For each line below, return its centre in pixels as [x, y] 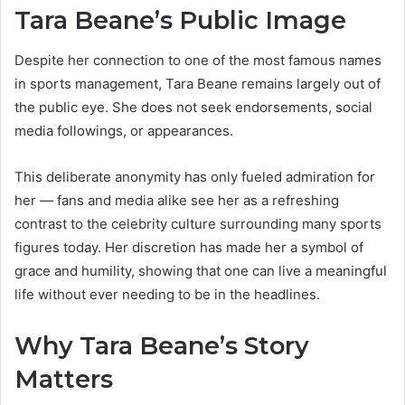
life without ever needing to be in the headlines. [167, 295]
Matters [64, 380]
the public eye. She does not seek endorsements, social [193, 108]
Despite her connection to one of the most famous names [198, 61]
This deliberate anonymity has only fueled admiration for [195, 177]
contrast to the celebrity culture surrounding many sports [198, 224]
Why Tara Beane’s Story [162, 346]
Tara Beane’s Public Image [180, 20]
